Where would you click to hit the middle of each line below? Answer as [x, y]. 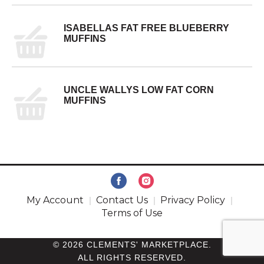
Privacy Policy [193, 200]
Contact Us [122, 200]
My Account [55, 200]
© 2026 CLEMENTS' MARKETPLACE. [132, 245]
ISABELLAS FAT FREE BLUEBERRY [146, 28]
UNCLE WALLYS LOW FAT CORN [139, 90]
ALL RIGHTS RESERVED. [132, 258]
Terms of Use [132, 213]
